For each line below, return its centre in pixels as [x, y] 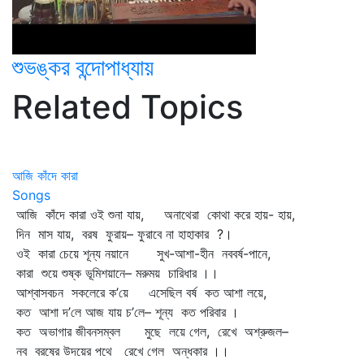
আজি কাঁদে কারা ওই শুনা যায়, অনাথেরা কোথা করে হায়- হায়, [154, 214]
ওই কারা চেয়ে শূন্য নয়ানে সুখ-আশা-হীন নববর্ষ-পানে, [141, 253]
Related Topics [128, 107]
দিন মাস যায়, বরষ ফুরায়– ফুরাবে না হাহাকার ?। [122, 234]
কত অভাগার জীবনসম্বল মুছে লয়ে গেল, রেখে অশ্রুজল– [150, 331]
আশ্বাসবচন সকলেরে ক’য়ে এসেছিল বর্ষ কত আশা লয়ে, [139, 292]
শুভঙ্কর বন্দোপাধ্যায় [83, 67]
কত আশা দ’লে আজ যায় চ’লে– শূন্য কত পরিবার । [126, 312]
